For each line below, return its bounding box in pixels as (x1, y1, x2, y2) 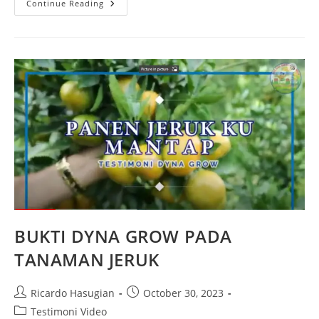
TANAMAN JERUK (14, 247, 159, 271)
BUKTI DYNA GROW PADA (14, 224, 233, 248)
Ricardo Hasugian (31, 286, 115, 300)
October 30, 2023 (143, 286, 224, 300)
